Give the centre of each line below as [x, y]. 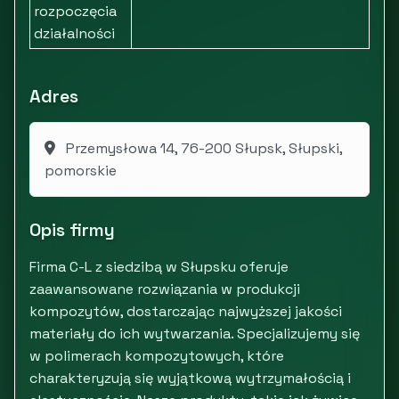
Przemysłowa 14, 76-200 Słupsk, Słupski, [203, 148]
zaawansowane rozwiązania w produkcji [165, 289]
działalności [74, 33]
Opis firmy [72, 230]
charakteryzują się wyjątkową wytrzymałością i [190, 378]
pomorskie [81, 171]
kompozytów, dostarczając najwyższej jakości [186, 311]
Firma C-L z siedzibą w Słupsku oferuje [159, 267]
